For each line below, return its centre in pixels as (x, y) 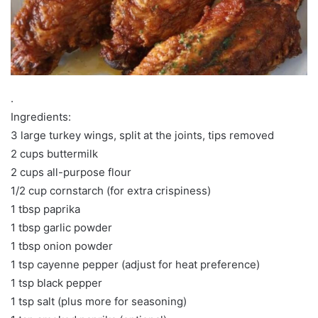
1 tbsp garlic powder (61, 227)
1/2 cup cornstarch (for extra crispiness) (111, 190)
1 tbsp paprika (45, 209)
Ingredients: (41, 116)
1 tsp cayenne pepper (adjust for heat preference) (135, 264)
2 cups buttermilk (54, 153)
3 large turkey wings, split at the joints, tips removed (142, 135)
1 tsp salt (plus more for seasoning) (99, 301)
